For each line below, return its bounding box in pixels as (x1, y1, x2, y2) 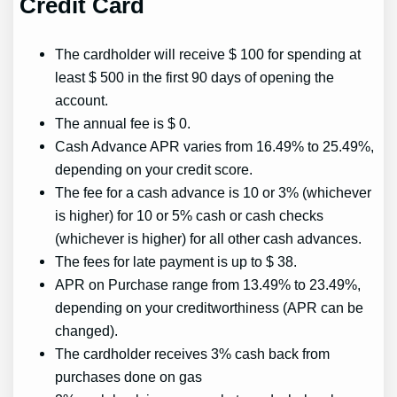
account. (55, 91, 109, 108)
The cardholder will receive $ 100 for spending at (55, 45, 362, 62)
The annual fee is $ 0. (55, 114, 191, 131)
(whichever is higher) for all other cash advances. (55, 230, 362, 246)
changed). (55, 322, 119, 339)
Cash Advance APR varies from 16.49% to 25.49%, (55, 137, 375, 154)
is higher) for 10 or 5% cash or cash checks (55, 206, 324, 223)
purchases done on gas (55, 368, 203, 385)
